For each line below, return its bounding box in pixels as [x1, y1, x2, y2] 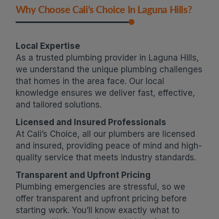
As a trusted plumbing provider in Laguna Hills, [15, 53, 199, 63]
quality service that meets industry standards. [15, 153, 196, 163]
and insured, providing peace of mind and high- [15, 141, 202, 151]
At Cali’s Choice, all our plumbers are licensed [15, 129, 195, 139]
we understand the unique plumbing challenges [15, 65, 202, 75]
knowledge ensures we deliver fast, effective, [15, 88, 195, 98]
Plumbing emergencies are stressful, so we [15, 182, 185, 192]
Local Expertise [15, 41, 82, 51]
